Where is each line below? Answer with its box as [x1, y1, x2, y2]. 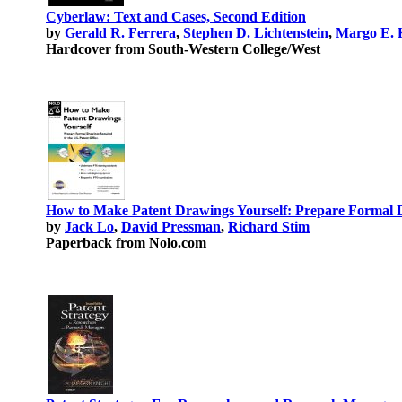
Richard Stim [228, 219, 310, 234]
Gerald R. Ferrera [65, 25, 176, 40]
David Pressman [121, 219, 221, 234]
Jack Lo [65, 219, 114, 234]
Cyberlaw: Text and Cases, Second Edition [46, 9, 306, 24]
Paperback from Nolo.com [46, 235, 206, 250]
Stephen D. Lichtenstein [183, 25, 328, 40]
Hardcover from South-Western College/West [46, 41, 320, 57]
